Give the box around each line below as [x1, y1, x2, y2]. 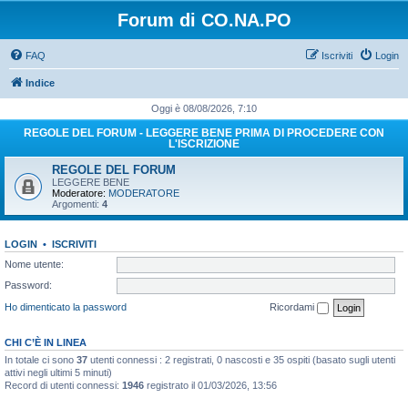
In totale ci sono [5, 353, 76, 365]
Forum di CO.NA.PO [117, 10, 291, 30]
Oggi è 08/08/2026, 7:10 [151, 103, 257, 114]
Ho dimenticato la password [5, 301, 127, 312]
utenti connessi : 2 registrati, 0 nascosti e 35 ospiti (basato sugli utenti [87, 353, 395, 365]
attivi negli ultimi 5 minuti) [5, 366, 112, 378]
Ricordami [270, 301, 317, 312]
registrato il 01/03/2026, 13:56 [144, 379, 277, 391]
